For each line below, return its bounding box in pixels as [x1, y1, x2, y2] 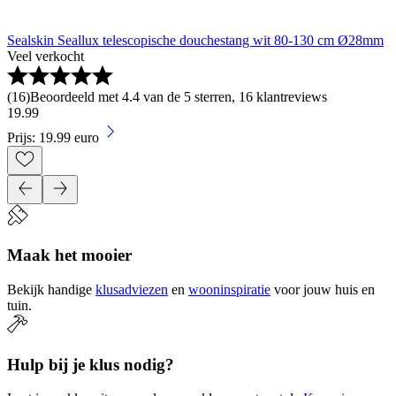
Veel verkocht [7, 49, 84, 65]
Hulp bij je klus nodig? [7, 354, 174, 374]
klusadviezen [95, 281, 168, 297]
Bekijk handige [7, 281, 92, 297]
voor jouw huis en [274, 281, 375, 297]
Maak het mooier [7, 246, 132, 265]
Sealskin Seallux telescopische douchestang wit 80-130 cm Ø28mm [7, 33, 384, 49]
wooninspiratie [188, 281, 270, 297]
